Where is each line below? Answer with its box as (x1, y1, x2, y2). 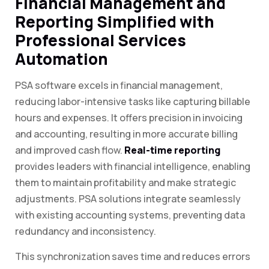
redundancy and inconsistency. (15, 225, 156, 238)
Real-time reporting (124, 144, 220, 157)
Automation (15, 48, 108, 70)
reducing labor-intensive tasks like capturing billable (15, 95, 250, 109)
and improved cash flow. (15, 144, 124, 157)
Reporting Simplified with (15, 11, 214, 33)
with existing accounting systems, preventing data (15, 208, 245, 222)
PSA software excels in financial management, (15, 79, 223, 92)
